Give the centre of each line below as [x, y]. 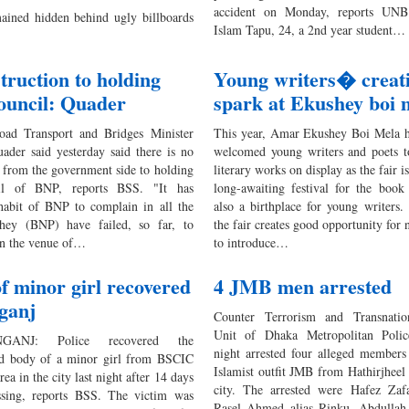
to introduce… [251, 242]
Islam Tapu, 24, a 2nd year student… [309, 29]
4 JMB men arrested [302, 286]
